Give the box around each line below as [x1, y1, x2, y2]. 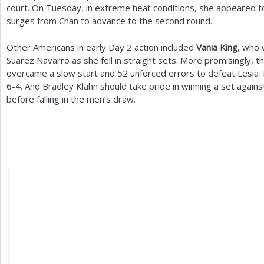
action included [132, 41, 196, 53]
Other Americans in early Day [6, 41, 127, 53]
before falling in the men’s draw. [6, 93, 138, 105]
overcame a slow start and [6, 67, 117, 79]
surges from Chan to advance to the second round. [6, 15, 212, 27]
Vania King [196, 41, 237, 53]
